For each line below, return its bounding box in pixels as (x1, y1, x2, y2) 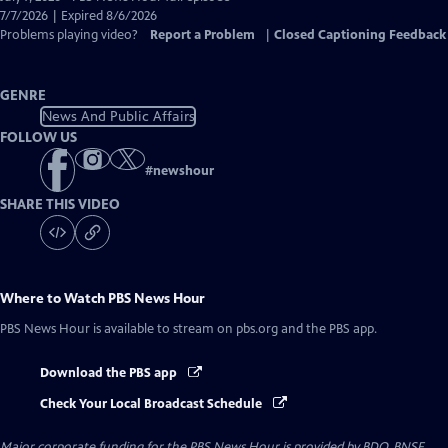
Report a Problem (150, 27, 255, 43)
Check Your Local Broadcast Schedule (40, 395, 265, 412)
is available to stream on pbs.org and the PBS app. (90, 321, 377, 338)
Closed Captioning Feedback (274, 27, 446, 43)
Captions (107, 26, 158, 42)
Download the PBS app (40, 365, 180, 382)
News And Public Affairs (41, 107, 195, 125)
